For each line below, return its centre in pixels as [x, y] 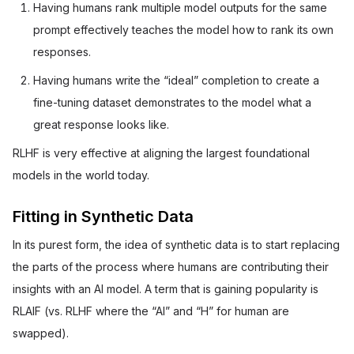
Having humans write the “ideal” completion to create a [177, 80]
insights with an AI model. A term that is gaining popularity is [166, 289]
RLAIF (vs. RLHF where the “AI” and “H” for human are [151, 311]
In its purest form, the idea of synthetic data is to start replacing [176, 245]
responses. [62, 52]
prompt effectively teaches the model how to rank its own [184, 30]
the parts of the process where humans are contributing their [171, 267]
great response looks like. [102, 124]
